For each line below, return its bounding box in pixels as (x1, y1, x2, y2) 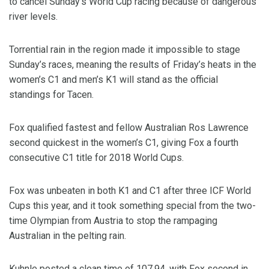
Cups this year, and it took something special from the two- (9, 200, 256, 212)
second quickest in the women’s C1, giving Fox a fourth (9, 137, 238, 149)
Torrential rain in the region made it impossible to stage (9, 44, 240, 56)
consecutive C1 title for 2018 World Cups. (9, 152, 184, 164)
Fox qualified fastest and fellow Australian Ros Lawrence (9, 122, 249, 134)
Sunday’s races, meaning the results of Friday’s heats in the (9, 59, 256, 71)
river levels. (9, 11, 58, 23)
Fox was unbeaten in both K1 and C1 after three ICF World (9, 185, 251, 197)
